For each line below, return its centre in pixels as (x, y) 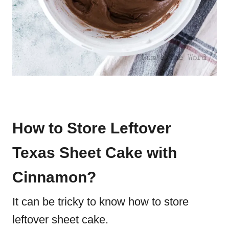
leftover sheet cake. (60, 220)
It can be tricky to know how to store (100, 202)
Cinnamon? (54, 177)
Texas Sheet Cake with (95, 153)
